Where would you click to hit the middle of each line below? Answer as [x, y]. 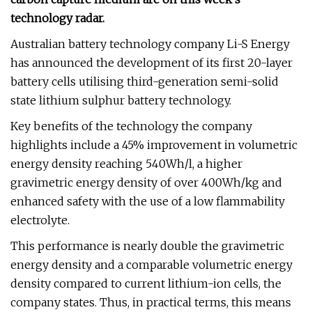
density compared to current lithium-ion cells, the [146, 283]
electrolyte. [40, 220]
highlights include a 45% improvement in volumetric [154, 145]
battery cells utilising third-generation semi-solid [145, 81]
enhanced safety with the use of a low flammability [148, 201]
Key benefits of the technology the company [131, 126]
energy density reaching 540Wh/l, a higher [126, 164]
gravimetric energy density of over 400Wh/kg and [146, 182]
